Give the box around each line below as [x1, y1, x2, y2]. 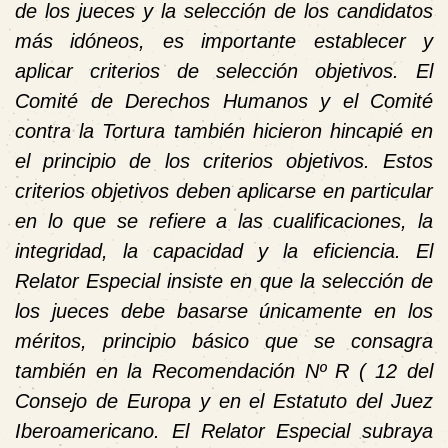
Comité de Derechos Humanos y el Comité [15, 89, 433, 112]
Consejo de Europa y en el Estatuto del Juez [15, 389, 433, 412]
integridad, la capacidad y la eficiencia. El [15, 239, 433, 262]
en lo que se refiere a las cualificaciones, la [15, 209, 433, 232]
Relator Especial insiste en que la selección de [15, 269, 433, 292]
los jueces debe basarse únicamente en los [15, 299, 433, 322]
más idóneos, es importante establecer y [15, 29, 433, 52]
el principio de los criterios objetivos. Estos [15, 149, 433, 172]
